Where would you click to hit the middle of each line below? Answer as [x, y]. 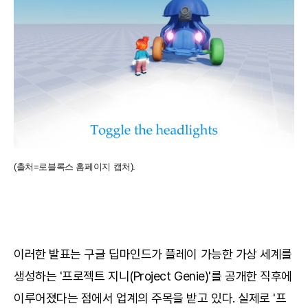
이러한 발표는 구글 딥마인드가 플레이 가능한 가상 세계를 [153, 254]
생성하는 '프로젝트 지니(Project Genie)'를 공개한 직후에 [153, 276]
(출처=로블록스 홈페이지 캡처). [75, 167]
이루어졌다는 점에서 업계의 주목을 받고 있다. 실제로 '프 [150, 298]
